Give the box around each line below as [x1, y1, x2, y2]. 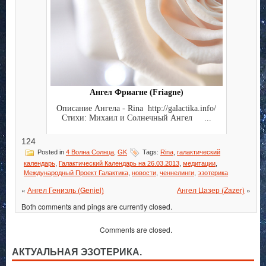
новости [132, 169, 156, 177]
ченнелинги [160, 169, 194, 177]
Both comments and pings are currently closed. [21, 201, 172, 212]
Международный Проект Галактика [24, 169, 128, 177]
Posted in [36, 148, 66, 156]
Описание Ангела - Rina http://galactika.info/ [56, 103, 216, 113]
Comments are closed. [100, 224, 172, 235]
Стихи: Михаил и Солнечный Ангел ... [61, 113, 211, 122]
